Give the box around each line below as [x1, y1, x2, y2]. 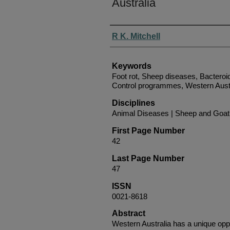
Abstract [112, 208, 145, 218]
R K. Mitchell [112, 31, 160, 41]
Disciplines [112, 98, 155, 107]
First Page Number [112, 126, 185, 135]
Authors [110, 27, 145, 39]
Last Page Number [112, 154, 184, 163]
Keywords [112, 61, 151, 70]
